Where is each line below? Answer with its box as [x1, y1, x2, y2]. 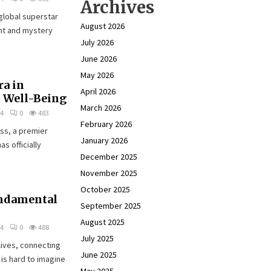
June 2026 [80, 53, 117, 64]
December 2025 [80, 151, 137, 162]
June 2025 [80, 249, 117, 260]
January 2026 [80, 135, 128, 146]
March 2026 [80, 102, 121, 113]
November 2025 [80, 168, 137, 178]
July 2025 [80, 233, 114, 244]
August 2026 [80, 21, 125, 31]
